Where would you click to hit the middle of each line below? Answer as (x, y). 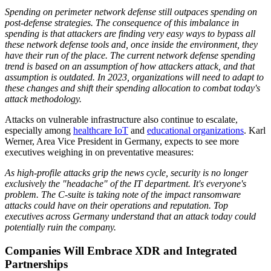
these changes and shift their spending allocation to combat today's (132, 88)
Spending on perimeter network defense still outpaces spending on (131, 11)
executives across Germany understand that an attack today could (130, 216)
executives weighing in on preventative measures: (99, 152)
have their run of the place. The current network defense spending (130, 55)
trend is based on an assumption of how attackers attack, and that (130, 66)
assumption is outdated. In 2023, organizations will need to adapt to (134, 77)
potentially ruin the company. (60, 227)
